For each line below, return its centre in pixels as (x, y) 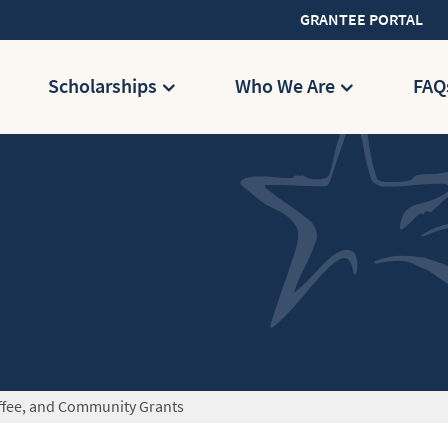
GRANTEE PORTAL (361, 19)
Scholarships (102, 86)
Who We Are (285, 86)
